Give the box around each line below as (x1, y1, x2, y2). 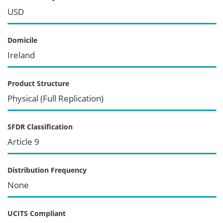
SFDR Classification (7, 121, 73, 131)
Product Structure (7, 78, 69, 88)
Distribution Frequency (7, 165, 87, 175)
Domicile (7, 35, 37, 45)
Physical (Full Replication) (7, 92, 104, 104)
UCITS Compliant (7, 208, 66, 218)
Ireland (7, 49, 35, 61)
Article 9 (7, 135, 39, 147)
